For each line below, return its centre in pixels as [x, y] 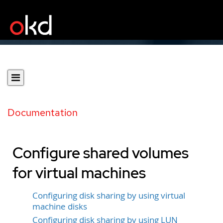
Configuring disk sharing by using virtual [109, 196]
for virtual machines [79, 173]
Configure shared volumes [101, 153]
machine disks [60, 207]
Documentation [43, 112]
